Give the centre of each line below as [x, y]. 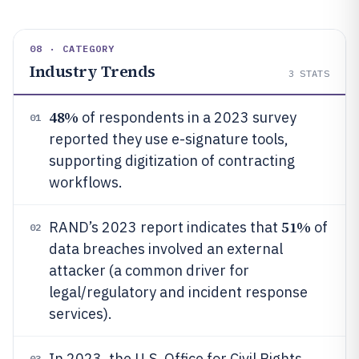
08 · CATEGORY [73, 48]
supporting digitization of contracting [172, 161]
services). [81, 314]
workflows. [86, 182]
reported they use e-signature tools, [169, 139]
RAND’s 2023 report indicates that [165, 227]
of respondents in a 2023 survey [187, 117]
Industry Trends [93, 71]
